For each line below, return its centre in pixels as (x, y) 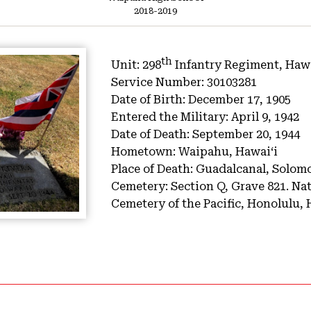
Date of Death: (152, 135)
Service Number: (159, 83)
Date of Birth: (150, 100)
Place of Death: (153, 169)
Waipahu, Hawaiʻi (228, 152)
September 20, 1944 (246, 135)
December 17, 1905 (239, 100)
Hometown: (145, 152)
